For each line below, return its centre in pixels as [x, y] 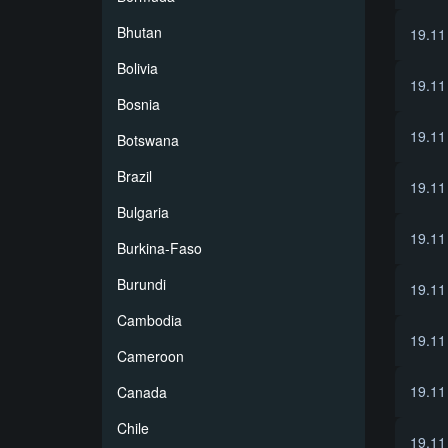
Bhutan [139, 32]
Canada [142, 392]
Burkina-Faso [159, 248]
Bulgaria [143, 212]
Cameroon [150, 356]
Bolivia [137, 68]
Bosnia [138, 104]
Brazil [134, 176]
